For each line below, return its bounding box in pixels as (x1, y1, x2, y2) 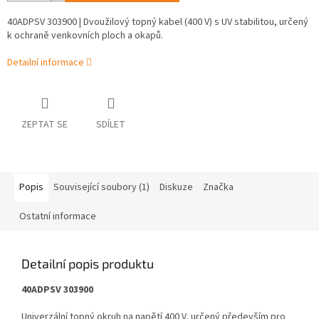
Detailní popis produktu (21, 256, 154, 272)
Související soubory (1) (53, 180, 150, 195)
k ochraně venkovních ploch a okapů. (7, 28, 163, 43)
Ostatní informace (19, 209, 96, 224)
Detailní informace (7, 56, 84, 70)
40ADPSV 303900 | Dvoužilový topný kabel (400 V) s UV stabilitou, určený (7, 15, 308, 30)
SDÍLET (96, 117, 125, 132)
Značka (203, 180, 234, 195)
